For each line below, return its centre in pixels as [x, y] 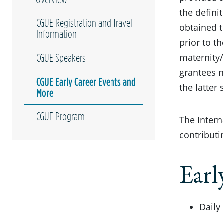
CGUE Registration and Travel [84, 23]
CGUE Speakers [61, 57]
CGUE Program [60, 116]
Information [56, 34]
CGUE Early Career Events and [86, 81]
